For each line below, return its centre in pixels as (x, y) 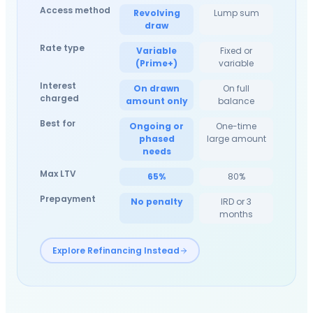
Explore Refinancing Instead (116, 250)
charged (59, 99)
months (236, 214)
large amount (236, 139)
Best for (58, 124)
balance (236, 101)
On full (236, 89)
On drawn (156, 89)
